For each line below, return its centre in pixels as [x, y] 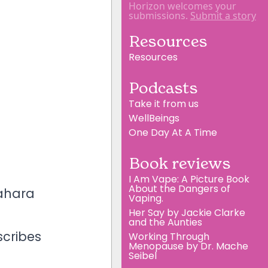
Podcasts [163, 88]
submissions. [159, 16]
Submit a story [223, 16]
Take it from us [163, 104]
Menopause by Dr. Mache [188, 246]
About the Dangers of [179, 189]
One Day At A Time [173, 133]
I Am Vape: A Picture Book [189, 179]
